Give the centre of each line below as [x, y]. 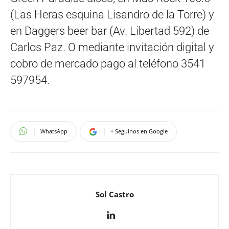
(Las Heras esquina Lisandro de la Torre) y [112, 14]
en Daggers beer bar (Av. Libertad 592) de [110, 31]
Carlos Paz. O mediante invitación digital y [112, 47]
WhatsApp [54, 131]
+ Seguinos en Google [139, 131]
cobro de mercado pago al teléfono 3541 [108, 63]
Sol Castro [114, 194]
